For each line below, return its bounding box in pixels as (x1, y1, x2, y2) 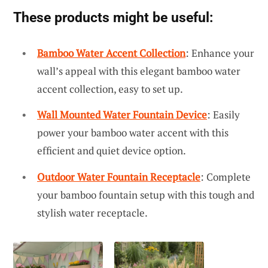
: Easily (207, 108, 240, 122)
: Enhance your (185, 45, 254, 60)
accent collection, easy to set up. (37, 81, 183, 96)
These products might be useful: (13, 8, 213, 26)
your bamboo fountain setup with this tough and (37, 188, 254, 202)
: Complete (200, 170, 251, 184)
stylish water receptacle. (37, 206, 148, 220)
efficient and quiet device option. (37, 144, 186, 158)
